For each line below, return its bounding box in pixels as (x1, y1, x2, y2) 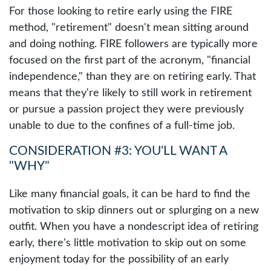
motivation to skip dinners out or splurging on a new (9, 205, 259, 217)
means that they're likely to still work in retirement (9, 88, 252, 99)
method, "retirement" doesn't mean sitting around (9, 22, 249, 34)
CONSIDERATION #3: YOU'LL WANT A (9, 145, 227, 158)
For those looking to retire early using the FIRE (9, 6, 232, 18)
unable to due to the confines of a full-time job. (9, 120, 235, 132)
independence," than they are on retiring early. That (9, 71, 256, 83)
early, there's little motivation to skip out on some (9, 238, 246, 249)
